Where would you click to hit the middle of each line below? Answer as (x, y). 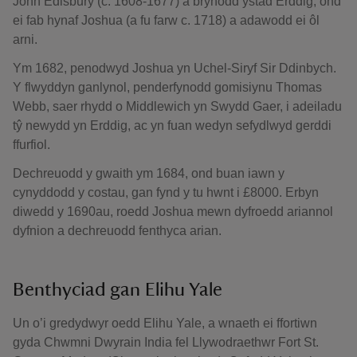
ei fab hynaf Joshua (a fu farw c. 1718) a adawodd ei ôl (166, 20)
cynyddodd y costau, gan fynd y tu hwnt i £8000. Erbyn (166, 192)
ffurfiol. (31, 145)
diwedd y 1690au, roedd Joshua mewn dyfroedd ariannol (173, 212)
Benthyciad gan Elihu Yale (118, 290)
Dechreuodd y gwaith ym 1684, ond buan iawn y (149, 173)
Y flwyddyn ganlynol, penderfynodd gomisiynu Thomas (167, 87)
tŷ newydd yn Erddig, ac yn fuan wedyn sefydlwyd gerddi (172, 126)
